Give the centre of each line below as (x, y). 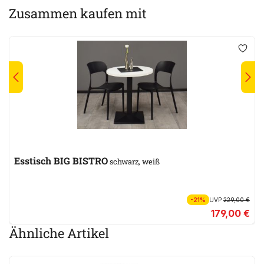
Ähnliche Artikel (59, 233)
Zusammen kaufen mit (78, 13)
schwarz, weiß (134, 161)
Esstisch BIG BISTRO (81, 160)
